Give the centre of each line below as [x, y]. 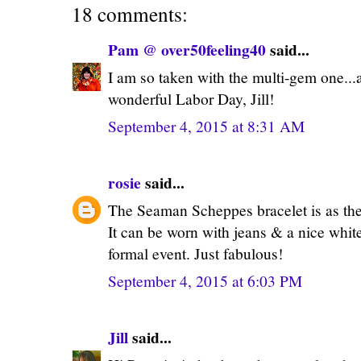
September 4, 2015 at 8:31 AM [206, 126]
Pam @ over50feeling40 [187, 49]
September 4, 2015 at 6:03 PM [205, 280]
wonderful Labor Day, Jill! [191, 98]
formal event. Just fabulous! [195, 253]
